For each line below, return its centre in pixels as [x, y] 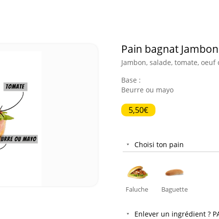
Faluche [137, 189]
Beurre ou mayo [147, 90]
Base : [131, 80]
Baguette [174, 189]
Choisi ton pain [159, 144]
